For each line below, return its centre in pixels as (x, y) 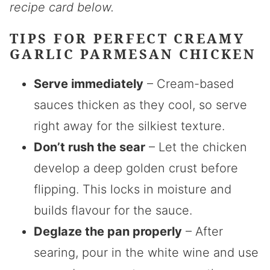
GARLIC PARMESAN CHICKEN (133, 53)
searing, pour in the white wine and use (146, 252)
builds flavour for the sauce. (113, 210)
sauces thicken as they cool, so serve (140, 105)
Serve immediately (89, 83)
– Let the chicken (196, 147)
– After (202, 231)
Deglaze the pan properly (108, 231)
